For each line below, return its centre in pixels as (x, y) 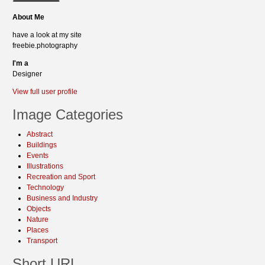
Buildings (42, 145)
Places (38, 230)
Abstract (40, 134)
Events (38, 156)
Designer (27, 74)
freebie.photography (45, 46)
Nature (38, 219)
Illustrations (45, 166)
